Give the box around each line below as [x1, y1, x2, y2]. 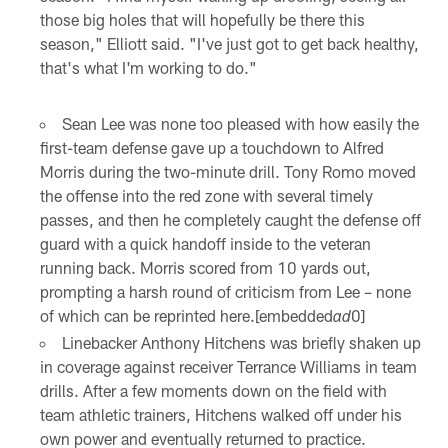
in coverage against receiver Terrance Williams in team [39, 357, 417, 377]
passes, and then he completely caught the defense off [39, 210, 421, 230]
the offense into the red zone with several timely [39, 186, 373, 206]
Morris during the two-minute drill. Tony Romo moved [39, 162, 416, 182]
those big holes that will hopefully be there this [39, 10, 365, 30]
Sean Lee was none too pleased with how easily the [61, 114, 419, 134]
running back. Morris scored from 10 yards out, [39, 258, 371, 278]
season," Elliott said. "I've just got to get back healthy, [39, 34, 419, 54]
